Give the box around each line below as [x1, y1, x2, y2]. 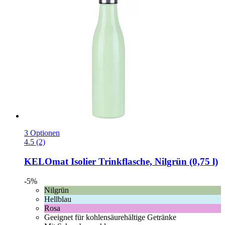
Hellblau [44, 194, 71, 203]
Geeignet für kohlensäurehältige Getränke [44, 212, 176, 221]
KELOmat [24, 156, 68, 167]
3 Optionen [24, 129, 60, 138]
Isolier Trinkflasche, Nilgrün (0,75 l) [68, 156, 218, 167]
